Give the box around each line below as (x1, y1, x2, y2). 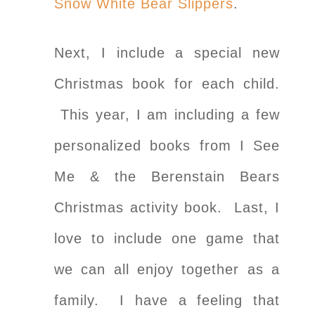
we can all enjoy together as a (54, 261, 280, 277)
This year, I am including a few (54, 106, 280, 122)
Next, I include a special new (54, 44, 280, 60)
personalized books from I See (54, 137, 280, 153)
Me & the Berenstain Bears (54, 168, 280, 184)
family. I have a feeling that (54, 292, 280, 308)
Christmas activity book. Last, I (54, 199, 280, 215)
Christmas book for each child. (54, 75, 280, 91)
